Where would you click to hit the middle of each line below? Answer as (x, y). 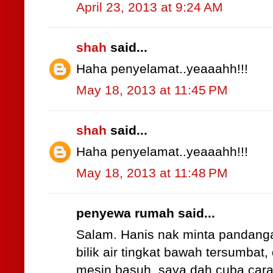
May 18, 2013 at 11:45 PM (152, 90)
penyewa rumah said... (146, 214)
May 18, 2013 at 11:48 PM (152, 173)
